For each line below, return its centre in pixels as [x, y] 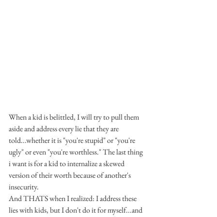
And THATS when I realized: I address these [73, 198]
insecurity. [24, 186]
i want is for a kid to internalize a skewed [67, 163]
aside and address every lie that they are [64, 128]
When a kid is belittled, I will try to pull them [75, 117]
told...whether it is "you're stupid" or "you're [73, 140]
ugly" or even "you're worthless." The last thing [77, 152]
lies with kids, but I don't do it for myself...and [76, 210]
